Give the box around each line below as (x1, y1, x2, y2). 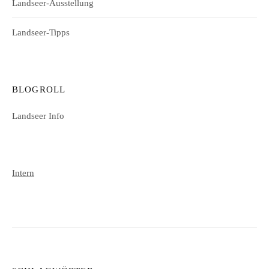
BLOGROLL (12, 83, 66, 94)
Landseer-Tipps (12, 27, 70, 37)
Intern (12, 168, 34, 178)
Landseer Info (12, 110, 64, 121)
